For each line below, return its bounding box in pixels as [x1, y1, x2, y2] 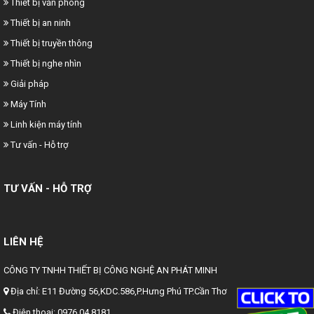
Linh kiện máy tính [11, 119, 82, 130]
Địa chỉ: [11, 286, 42, 296]
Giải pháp [11, 78, 49, 89]
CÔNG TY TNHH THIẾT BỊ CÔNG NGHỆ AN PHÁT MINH [4, 265, 217, 275]
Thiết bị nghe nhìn [11, 58, 81, 69]
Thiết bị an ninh [11, 18, 71, 28]
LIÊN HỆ [4, 235, 43, 248]
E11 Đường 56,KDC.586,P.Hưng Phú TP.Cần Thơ [42, 286, 226, 296]
